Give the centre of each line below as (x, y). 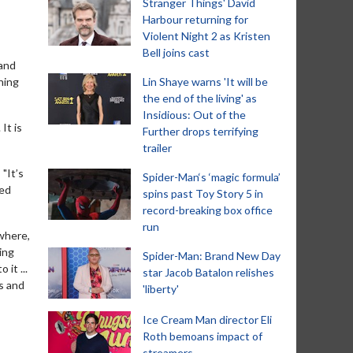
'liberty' (161, 289)
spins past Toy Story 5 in (203, 193)
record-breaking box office (208, 210)
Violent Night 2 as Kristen (206, 36)
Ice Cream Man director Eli (207, 320)
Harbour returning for (195, 19)
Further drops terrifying (201, 131)
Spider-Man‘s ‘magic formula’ (212, 177)
